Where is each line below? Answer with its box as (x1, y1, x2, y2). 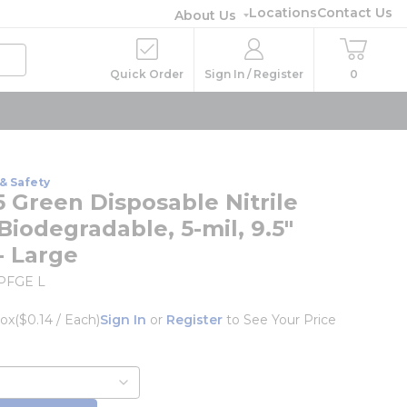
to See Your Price (223, 312, 337, 328)
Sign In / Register (204, 67, 303, 81)
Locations (249, 5, 317, 21)
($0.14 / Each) (15, 312, 101, 328)
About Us (174, 7, 236, 24)
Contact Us (317, 5, 392, 21)
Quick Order (110, 67, 184, 81)
